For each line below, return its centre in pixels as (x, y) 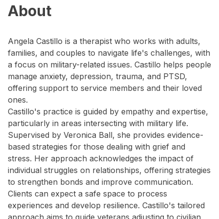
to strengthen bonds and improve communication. (100, 182)
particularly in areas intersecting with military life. (98, 123)
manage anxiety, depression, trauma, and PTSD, (98, 76)
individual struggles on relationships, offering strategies (109, 170)
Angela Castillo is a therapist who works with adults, (104, 41)
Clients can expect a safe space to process (88, 194)
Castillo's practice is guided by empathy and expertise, (108, 111)
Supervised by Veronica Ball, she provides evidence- (106, 135)
